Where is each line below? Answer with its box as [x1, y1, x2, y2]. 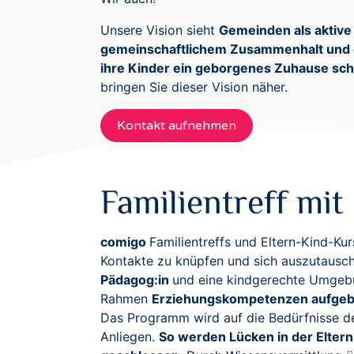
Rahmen [100, 291, 152, 307]
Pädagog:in [100, 272, 172, 288]
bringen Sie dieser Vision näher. [100, 79, 288, 95]
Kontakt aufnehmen [117, 118, 236, 134]
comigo [100, 234, 149, 250]
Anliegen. [100, 329, 159, 345]
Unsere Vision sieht [100, 22, 219, 38]
